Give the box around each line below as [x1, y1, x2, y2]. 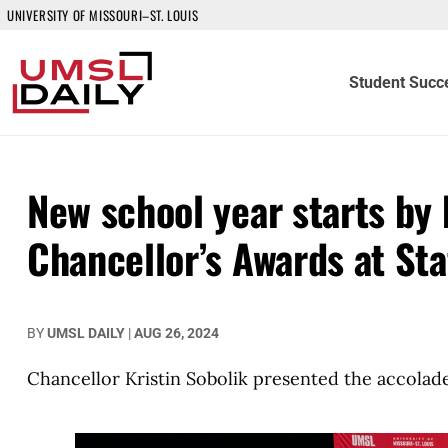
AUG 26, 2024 [134, 325, 219, 341]
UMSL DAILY [47, 325, 125, 341]
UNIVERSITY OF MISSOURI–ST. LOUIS [7, 5, 199, 25]
